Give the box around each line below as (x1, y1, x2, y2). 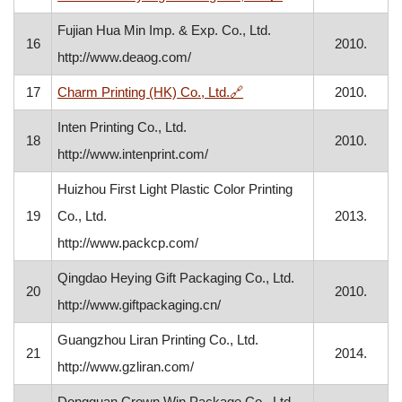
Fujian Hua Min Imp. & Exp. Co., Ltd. (57, 22, 272, 38)
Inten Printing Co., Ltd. (57, 119, 188, 135)
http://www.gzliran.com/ (57, 359, 195, 374)
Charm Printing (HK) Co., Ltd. (57, 84, 231, 100)
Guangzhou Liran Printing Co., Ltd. (57, 332, 259, 347)
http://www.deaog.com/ (57, 49, 192, 65)
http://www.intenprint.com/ (57, 146, 209, 162)
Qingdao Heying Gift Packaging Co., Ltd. (57, 270, 295, 285)
